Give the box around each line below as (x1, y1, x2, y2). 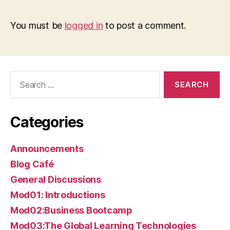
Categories (10, 113, 83, 131)
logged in (64, 20, 103, 31)
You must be (10, 20, 65, 31)
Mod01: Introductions (10, 189, 105, 200)
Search (6, 70, 34, 82)
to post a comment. (103, 20, 186, 31)
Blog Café (10, 158, 54, 169)
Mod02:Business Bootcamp (10, 204, 132, 216)
